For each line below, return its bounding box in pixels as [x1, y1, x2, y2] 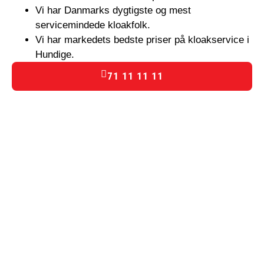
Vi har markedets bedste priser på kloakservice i [35, 34, 249, 46]
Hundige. [35, 49, 74, 61]
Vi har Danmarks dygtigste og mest [35, 5, 191, 16]
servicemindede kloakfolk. [35, 19, 150, 31]
